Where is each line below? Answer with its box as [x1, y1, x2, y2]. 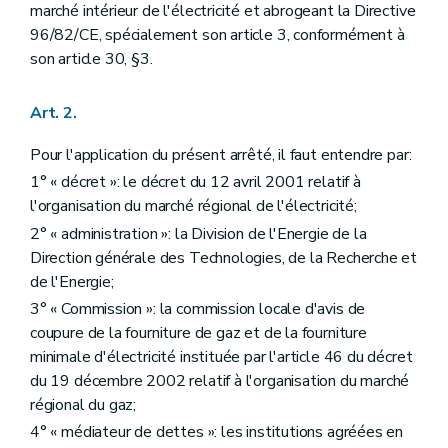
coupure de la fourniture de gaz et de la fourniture [30, 321, 367, 344]
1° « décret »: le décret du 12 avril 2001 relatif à [30, 171, 361, 194]
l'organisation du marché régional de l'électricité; [30, 195, 357, 218]
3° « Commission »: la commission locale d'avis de [30, 297, 366, 320]
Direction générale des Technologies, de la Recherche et [30, 246, 418, 269]
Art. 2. [30, 102, 77, 125]
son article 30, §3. [30, 48, 153, 70]
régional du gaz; [30, 393, 137, 416]
